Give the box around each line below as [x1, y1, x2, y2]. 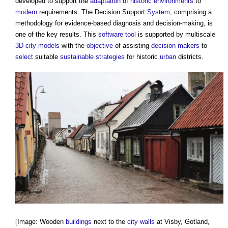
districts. [176, 53, 204, 61]
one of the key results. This [15, 31, 98, 39]
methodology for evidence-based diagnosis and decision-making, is [15, 19, 213, 27]
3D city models [15, 42, 60, 50]
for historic [125, 53, 160, 61]
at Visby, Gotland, [155, 218, 210, 226]
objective [87, 42, 113, 50]
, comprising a [170, 8, 212, 16]
